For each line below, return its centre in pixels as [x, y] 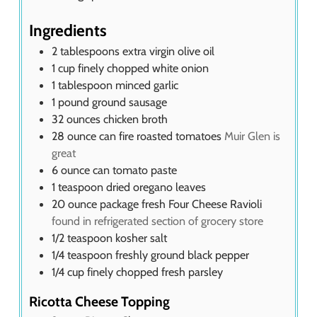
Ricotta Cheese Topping [99, 301]
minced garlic [147, 85]
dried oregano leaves [156, 187]
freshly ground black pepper [182, 255]
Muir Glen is [252, 136]
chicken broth [136, 119]
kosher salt [141, 238]
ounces [83, 119]
